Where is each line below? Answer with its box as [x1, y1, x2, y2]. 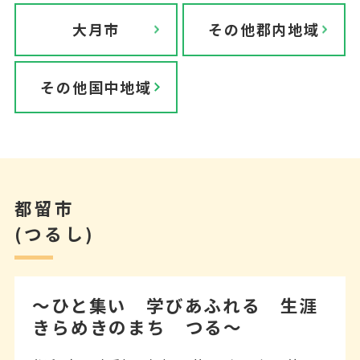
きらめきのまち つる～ [32, 313, 243, 339]
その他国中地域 [40, 76, 152, 97]
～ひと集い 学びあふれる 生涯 [32, 292, 319, 317]
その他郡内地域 [208, 18, 320, 40]
